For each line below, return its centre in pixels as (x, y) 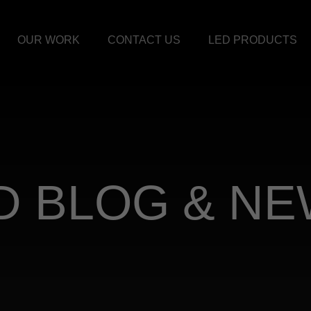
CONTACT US (144, 40)
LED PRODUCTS (252, 40)
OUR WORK (48, 40)
